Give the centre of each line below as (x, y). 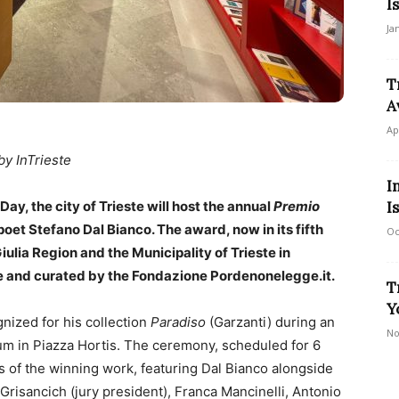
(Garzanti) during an (270, 322)
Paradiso (178, 322)
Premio (297, 206)
